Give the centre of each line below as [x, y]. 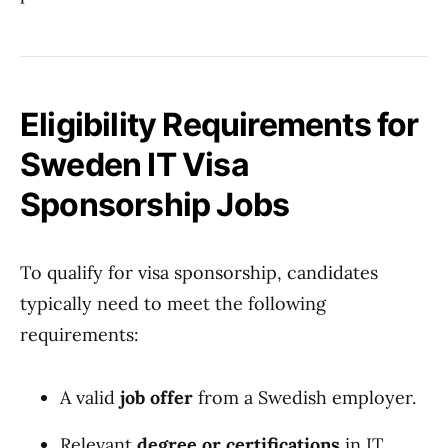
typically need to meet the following [173, 303]
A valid [90, 397]
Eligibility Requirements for [219, 124]
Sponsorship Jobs [155, 204]
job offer [156, 397]
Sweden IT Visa [134, 164]
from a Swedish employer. [304, 397]
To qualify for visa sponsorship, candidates [199, 272]
